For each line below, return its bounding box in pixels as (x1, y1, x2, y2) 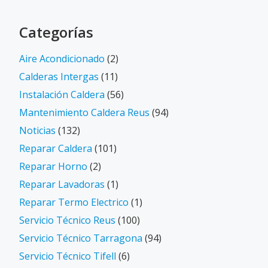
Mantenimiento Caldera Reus (19, 106, 150, 120)
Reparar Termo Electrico (19, 196, 129, 209)
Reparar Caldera (19, 142, 92, 156)
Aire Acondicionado (19, 52, 105, 66)
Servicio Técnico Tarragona (19, 232, 142, 245)
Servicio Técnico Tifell (19, 249, 116, 263)
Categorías (19, 22, 93, 42)
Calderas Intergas (19, 70, 99, 84)
